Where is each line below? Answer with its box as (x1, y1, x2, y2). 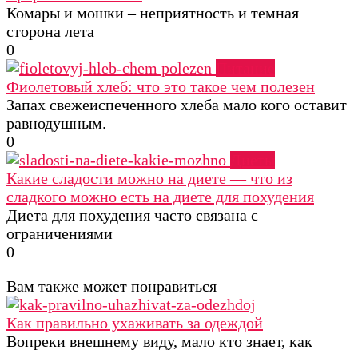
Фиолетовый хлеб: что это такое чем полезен (6, 78, 315, 96)
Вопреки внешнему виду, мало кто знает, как (6, 332, 312, 351)
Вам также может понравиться (6, 277, 217, 296)
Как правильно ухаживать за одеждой (6, 314, 263, 332)
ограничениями (6, 225, 113, 243)
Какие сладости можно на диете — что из (6, 169, 292, 188)
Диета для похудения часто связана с (6, 206, 258, 225)
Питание (216, 59, 275, 78)
